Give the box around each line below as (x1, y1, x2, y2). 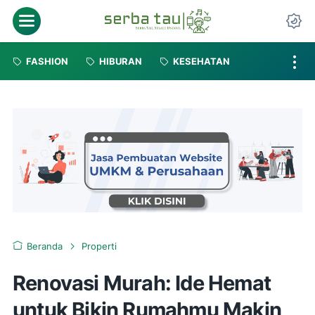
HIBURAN (99, 56, 142, 67)
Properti (82, 240, 117, 252)
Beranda (27, 240, 63, 252)
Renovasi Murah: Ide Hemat (13, 270, 271, 295)
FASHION (26, 56, 68, 67)
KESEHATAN (173, 56, 230, 67)
